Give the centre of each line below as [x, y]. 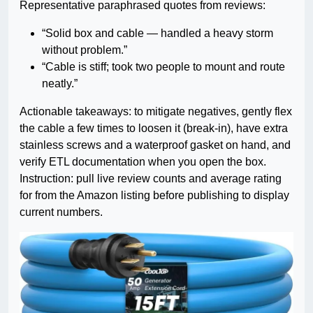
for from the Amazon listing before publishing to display [154, 196]
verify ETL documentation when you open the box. [143, 162]
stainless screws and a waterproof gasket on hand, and [155, 145]
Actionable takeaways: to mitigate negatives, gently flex [156, 112]
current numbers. [61, 212]
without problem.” [85, 50]
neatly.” [60, 84]
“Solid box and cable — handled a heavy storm [158, 34]
